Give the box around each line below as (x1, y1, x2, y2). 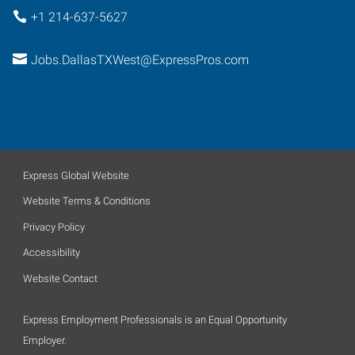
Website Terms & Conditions (23, 195, 151, 207)
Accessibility (23, 246, 80, 258)
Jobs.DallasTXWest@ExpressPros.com (30, 52, 249, 67)
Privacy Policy (23, 220, 85, 233)
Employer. (23, 334, 67, 346)
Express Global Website (23, 169, 129, 181)
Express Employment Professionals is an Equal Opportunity (23, 313, 287, 326)
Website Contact (23, 272, 97, 284)
